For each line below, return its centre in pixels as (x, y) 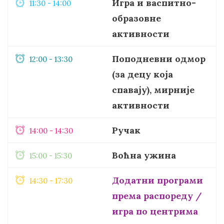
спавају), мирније (153, 89)
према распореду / (157, 195)
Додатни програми (157, 180)
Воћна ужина (144, 155)
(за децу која (142, 74)
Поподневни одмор (159, 58)
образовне (136, 18)
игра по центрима (155, 211)
